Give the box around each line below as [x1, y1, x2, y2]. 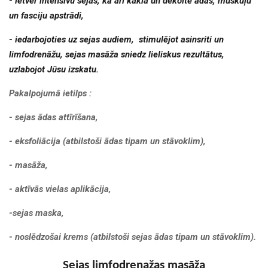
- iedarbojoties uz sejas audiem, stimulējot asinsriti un [9, 33, 224, 45]
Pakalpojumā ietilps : [9, 87, 92, 99]
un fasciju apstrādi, [9, 10, 86, 21]
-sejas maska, [9, 207, 64, 218]
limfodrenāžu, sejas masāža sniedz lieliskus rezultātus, [9, 48, 224, 60]
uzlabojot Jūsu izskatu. [9, 63, 99, 75]
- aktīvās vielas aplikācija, [9, 183, 111, 194]
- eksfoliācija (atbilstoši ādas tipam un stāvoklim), [9, 135, 206, 147]
